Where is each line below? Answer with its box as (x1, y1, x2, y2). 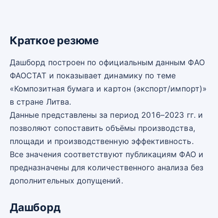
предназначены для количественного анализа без (10, 163, 203, 173)
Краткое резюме (10, 34, 99, 47)
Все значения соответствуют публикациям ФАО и (10, 149, 203, 160)
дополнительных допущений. (10, 176, 123, 186)
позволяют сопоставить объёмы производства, (10, 123, 195, 133)
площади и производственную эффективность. (10, 136, 194, 146)
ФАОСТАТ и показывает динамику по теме (10, 71, 176, 81)
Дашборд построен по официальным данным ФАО (10, 57, 205, 68)
